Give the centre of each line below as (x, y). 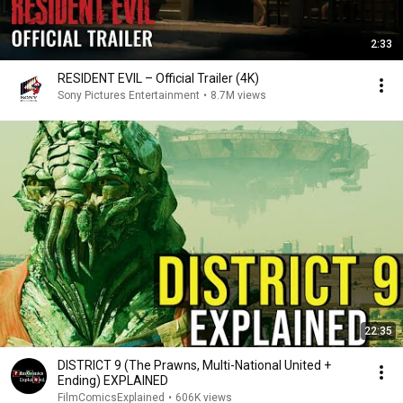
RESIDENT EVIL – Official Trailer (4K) (158, 78)
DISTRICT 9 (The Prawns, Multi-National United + (194, 365)
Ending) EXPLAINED (113, 381)
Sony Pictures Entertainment (129, 95)
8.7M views (238, 95)
